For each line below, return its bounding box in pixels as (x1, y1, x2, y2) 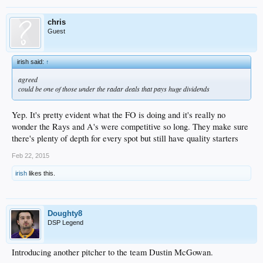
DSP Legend (48, 218, 83, 226)
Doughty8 (48, 208, 82, 218)
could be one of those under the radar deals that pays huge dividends (18, 84, 210, 94)
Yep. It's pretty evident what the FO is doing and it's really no (12, 109, 225, 120)
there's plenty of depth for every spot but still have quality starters (12, 132, 238, 144)
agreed (18, 75, 38, 85)
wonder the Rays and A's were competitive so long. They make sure (12, 120, 248, 132)
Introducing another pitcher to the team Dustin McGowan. (12, 246, 213, 258)
